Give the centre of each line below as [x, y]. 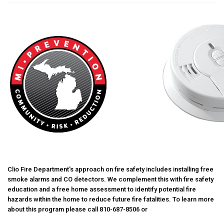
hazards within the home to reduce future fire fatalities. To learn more [111, 199]
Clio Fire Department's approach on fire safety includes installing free [110, 169]
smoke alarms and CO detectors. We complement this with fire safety [110, 179]
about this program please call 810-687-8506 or [77, 209]
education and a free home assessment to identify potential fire [102, 189]
